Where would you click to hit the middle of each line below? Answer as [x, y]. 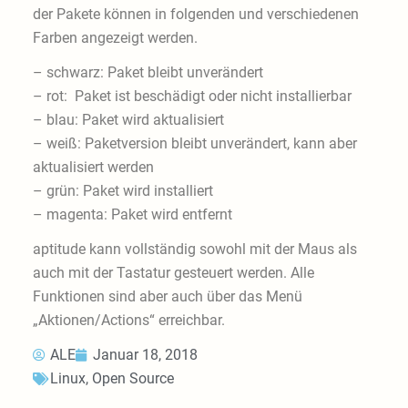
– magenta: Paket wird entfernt [132, 215]
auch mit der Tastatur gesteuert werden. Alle [173, 273]
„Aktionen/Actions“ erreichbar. [128, 321]
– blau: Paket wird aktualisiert [128, 120]
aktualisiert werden [93, 168]
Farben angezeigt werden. [115, 38]
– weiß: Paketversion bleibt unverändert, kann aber [194, 144]
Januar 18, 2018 [145, 355]
